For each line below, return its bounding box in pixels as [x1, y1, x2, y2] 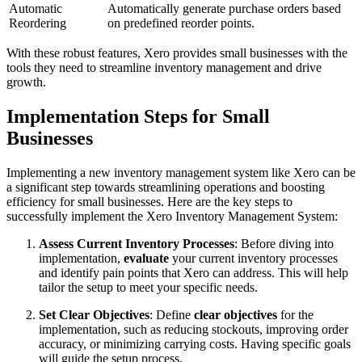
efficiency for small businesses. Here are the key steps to [6, 195, 293, 209]
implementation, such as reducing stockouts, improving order [39, 322, 348, 337]
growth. [6, 75, 46, 90]
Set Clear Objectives [39, 308, 149, 322]
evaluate [124, 251, 169, 266]
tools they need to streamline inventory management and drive [6, 61, 322, 75]
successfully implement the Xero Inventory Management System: [6, 209, 338, 224]
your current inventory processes [169, 251, 338, 266]
